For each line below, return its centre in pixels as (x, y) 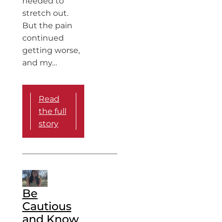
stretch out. (45, 13)
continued (43, 38)
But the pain (47, 25)
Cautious (47, 206)
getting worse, (51, 50)
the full (52, 111)
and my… (39, 62)
